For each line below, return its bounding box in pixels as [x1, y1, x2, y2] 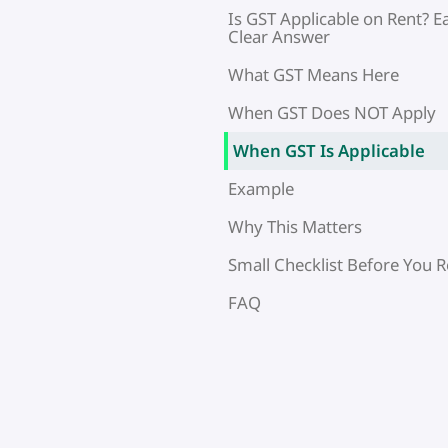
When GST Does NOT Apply [228, 100, 436, 124]
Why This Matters [228, 214, 362, 238]
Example [228, 176, 294, 200]
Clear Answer [228, 24, 330, 48]
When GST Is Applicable [233, 138, 425, 162]
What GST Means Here [228, 62, 399, 86]
